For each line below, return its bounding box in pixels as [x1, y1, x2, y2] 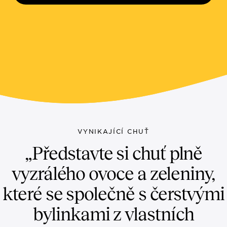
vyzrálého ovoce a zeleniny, [12, 163, 215, 184]
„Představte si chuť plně [25, 143, 202, 164]
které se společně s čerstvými [3, 183, 224, 204]
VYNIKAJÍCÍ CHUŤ [78, 127, 149, 135]
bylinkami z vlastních [33, 204, 194, 224]
